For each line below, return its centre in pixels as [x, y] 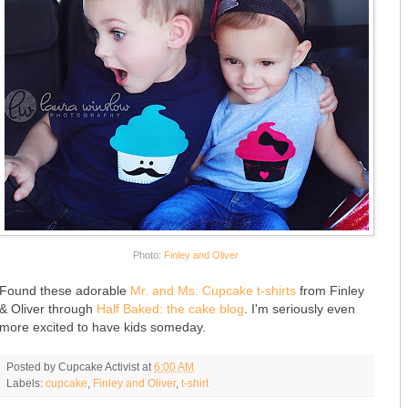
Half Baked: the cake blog [170, 308]
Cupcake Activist [99, 366]
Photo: [148, 255]
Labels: [26, 382]
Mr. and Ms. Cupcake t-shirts [213, 290]
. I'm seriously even [300, 308]
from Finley [330, 290]
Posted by [32, 366]
